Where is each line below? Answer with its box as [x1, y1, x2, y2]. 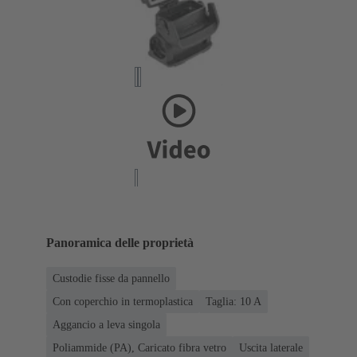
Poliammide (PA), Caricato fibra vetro [53, 342, 226, 355]
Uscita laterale [239, 342, 303, 355]
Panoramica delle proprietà [46, 235, 194, 249]
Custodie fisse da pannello [53, 273, 170, 285]
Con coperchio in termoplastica [53, 296, 193, 308]
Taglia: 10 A [206, 296, 261, 308]
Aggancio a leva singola [53, 319, 160, 331]
